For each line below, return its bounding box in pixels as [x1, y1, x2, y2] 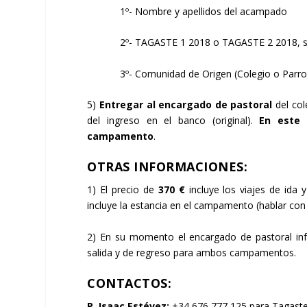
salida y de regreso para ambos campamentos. [87, 245, 297, 259]
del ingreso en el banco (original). [87, 114, 260, 127]
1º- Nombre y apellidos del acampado [87, 4, 288, 18]
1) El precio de [87, 183, 158, 197]
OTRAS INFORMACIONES [87, 158, 244, 175]
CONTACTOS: [87, 275, 172, 292]
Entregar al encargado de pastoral [99, 98, 276, 112]
